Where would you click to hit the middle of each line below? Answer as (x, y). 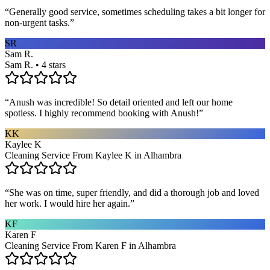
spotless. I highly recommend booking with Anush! (102, 113)
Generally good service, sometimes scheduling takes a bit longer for (137, 11)
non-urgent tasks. (37, 22)
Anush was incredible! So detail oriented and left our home (121, 102)
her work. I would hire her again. (67, 203)
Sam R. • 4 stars (35, 64)
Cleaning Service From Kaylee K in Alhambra (93, 155)
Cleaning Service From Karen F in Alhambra (90, 245)
